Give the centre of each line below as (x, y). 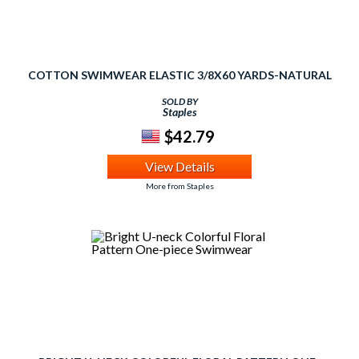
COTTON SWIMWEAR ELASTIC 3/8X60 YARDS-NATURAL (179, 75)
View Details (179, 166)
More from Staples (179, 186)
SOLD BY (179, 101)
